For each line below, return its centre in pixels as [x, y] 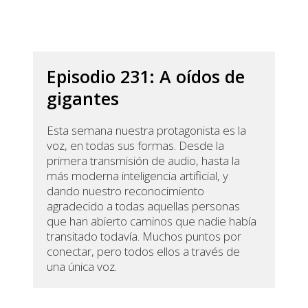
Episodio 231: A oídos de [146, 77]
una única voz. [82, 267]
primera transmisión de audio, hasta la [144, 161]
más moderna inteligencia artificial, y [138, 176]
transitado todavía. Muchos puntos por [144, 236]
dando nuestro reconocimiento [126, 191]
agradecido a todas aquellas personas [144, 206]
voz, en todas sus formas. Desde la [136, 146]
